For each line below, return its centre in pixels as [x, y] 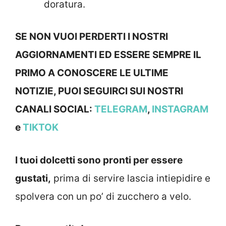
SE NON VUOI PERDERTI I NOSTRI [92, 37]
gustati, [33, 178]
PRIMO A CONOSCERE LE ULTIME [92, 73]
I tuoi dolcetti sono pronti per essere [99, 160]
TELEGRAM [121, 109]
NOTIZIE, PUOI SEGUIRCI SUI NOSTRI [99, 91]
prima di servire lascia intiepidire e [131, 178]
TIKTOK [41, 128]
